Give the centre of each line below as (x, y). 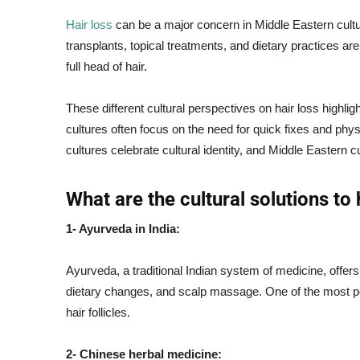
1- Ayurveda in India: (123, 229)
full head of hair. (106, 66)
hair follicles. (98, 312)
